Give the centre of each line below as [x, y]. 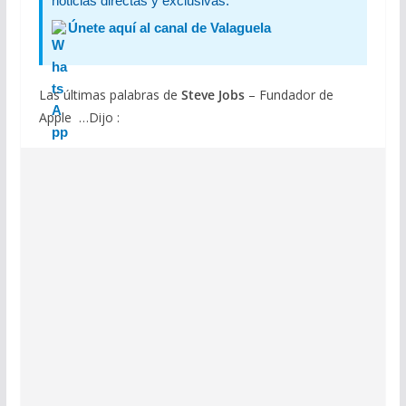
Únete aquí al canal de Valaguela [169, 28]
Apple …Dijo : [79, 118]
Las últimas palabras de [110, 95]
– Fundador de [289, 95]
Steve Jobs [213, 95]
